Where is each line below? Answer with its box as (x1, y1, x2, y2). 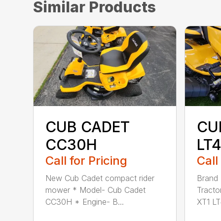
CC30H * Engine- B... (45, 196, 124, 207)
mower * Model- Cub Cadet (45, 184, 146, 195)
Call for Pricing (45, 153, 128, 168)
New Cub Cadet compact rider (45, 173, 155, 183)
